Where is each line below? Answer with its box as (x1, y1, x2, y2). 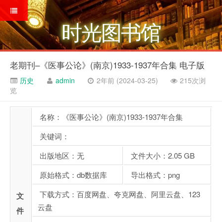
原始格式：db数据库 (38, 169, 107, 180)
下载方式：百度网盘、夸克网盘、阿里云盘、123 (38, 189, 200, 199)
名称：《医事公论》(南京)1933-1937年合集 (38, 111, 183, 122)
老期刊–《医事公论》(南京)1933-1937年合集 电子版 (10, 58, 205, 71)
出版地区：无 (38, 150, 84, 161)
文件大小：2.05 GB (129, 150, 195, 161)
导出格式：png (129, 169, 180, 180)
